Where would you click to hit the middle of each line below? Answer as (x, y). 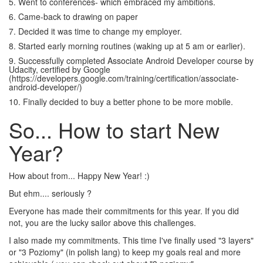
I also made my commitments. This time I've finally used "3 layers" (131, 240)
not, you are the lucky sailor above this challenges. (102, 222)
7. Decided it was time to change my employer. (95, 31)
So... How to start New (114, 129)
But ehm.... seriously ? (50, 193)
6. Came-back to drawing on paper (73, 16)
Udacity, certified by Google (60, 69)
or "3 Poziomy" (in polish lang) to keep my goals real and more (125, 252)
